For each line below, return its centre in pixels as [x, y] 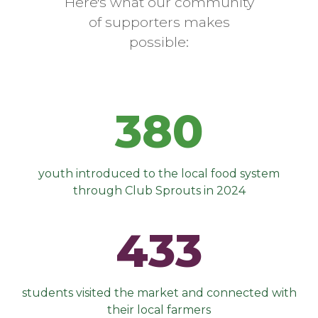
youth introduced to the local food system [159, 173]
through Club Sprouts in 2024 [159, 190]
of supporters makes [159, 22]
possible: [159, 42]
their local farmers [159, 309]
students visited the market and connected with [159, 292]
